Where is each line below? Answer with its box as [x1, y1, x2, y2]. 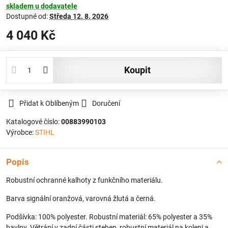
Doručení [92, 99, 120, 107]
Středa [49, 12, 71, 20]
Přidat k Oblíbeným [19, 99, 79, 107]
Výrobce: [6, 128, 35, 136]
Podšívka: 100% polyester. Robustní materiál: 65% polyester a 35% [6, 213, 212, 221]
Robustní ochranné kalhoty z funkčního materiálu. [6, 176, 163, 184]
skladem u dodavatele [6, 2, 77, 10]
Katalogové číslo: [6, 118, 61, 126]
